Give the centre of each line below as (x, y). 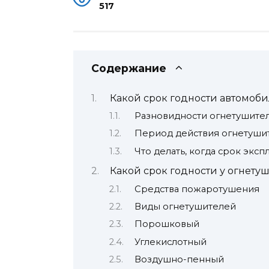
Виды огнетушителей (185, 206)
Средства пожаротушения (197, 189)
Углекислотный (170, 242)
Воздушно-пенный (179, 260)
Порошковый (167, 224)
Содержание (129, 68)
